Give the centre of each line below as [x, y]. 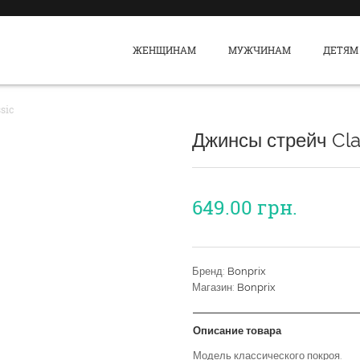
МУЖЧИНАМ [260, 50]
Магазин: [215, 287]
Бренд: [210, 271]
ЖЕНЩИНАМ [165, 50]
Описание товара [237, 331]
